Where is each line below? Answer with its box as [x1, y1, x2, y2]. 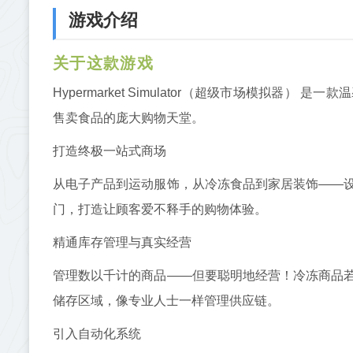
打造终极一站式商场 [53, 143, 166, 158]
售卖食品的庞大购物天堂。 [53, 110, 204, 124]
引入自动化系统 [53, 326, 141, 340]
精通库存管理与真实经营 [53, 235, 191, 249]
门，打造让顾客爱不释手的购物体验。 [53, 202, 267, 216]
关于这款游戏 [53, 54, 154, 72]
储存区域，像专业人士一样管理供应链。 [53, 293, 280, 307]
